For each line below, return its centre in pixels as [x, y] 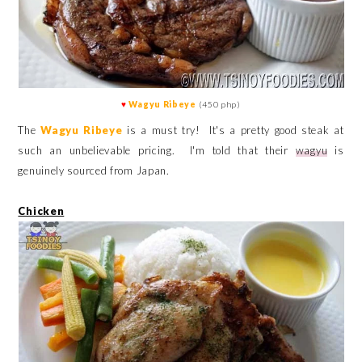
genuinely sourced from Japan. [95, 170]
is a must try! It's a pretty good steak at [236, 130]
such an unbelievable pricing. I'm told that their [157, 150]
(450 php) [219, 104]
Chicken [41, 210]
